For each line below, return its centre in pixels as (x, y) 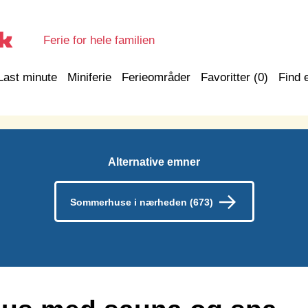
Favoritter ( (229, 78)
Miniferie (89, 78)
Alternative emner (154, 162)
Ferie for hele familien (99, 40)
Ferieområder (156, 78)
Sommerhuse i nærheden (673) (141, 202)
